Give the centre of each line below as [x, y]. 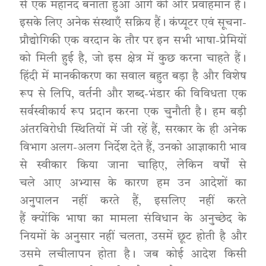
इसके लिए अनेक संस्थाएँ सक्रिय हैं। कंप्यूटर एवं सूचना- [133, 23]
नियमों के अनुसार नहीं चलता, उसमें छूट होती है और [133, 237]
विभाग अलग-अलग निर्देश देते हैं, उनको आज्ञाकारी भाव [133, 148]
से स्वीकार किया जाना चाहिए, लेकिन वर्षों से [133, 166]
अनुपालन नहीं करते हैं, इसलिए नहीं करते [133, 202]
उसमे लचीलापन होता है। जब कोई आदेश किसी [133, 255]
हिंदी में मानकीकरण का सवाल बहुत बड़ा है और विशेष [133, 77]
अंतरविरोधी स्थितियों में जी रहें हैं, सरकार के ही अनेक [133, 130]
